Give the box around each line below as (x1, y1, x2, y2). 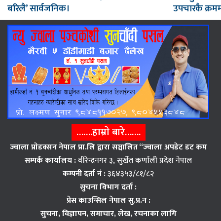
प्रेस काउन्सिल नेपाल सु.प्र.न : (66, 193, 150, 207)
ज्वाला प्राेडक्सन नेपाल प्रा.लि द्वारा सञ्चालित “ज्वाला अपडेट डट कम (10, 140, 207, 154)
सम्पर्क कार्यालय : (25, 153, 76, 167)
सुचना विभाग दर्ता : (80, 180, 137, 194)
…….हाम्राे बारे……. (76, 123, 141, 141)
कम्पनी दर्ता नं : (63, 167, 108, 181)
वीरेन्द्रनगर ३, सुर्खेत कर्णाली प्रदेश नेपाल (76, 153, 192, 167)
